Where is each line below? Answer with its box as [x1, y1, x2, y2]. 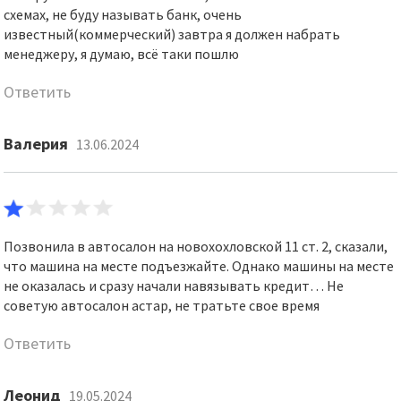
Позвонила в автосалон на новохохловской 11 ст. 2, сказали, [4, 237, 388, 255]
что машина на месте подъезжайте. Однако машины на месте [4, 257, 395, 275]
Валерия [4, 133, 69, 154]
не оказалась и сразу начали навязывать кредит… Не [4, 277, 345, 294]
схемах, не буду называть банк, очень [4, 5, 243, 23]
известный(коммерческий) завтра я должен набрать [4, 25, 341, 43]
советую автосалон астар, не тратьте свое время [4, 296, 320, 314]
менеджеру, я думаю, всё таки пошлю [4, 45, 240, 63]
